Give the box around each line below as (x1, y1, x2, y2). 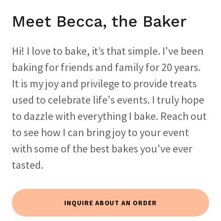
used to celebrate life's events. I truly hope (12, 92, 204, 107)
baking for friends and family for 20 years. (12, 60, 201, 74)
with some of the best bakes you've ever (12, 141, 192, 155)
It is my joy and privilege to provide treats (12, 76, 197, 90)
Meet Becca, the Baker (12, 11, 186, 31)
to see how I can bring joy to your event (12, 125, 189, 139)
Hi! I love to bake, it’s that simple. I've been (12, 43, 204, 58)
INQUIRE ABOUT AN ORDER (64, 198, 157, 207)
